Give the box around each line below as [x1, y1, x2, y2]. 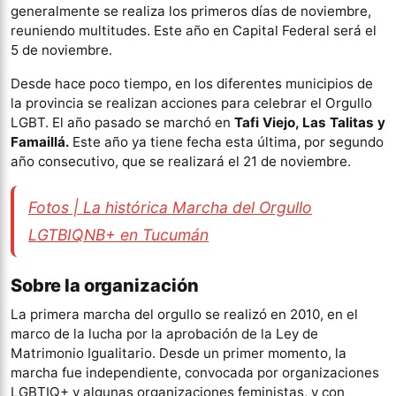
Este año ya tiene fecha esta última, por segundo [72, 133, 384, 150]
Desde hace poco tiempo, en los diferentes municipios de [11, 74, 373, 92]
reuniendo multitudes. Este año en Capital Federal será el [11, 21, 377, 39]
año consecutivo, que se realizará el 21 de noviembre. [11, 152, 351, 170]
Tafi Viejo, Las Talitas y [234, 113, 385, 131]
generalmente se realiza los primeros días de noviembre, [11, 2, 371, 19]
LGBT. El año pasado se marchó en [11, 113, 234, 131]
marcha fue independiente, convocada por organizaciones [11, 364, 379, 382]
